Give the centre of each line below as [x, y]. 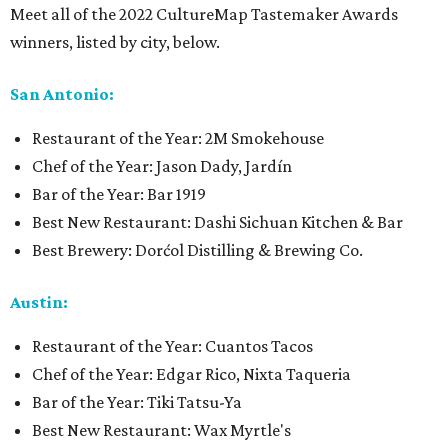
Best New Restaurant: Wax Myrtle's [161, 430]
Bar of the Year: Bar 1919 [119, 194]
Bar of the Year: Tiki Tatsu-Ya [137, 402]
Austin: [39, 302]
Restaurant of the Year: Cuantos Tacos [172, 346]
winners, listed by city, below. [115, 42]
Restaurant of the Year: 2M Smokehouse [178, 138]
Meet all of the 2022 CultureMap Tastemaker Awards [204, 14]
